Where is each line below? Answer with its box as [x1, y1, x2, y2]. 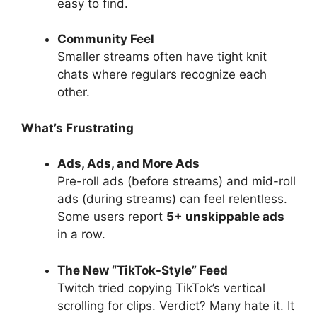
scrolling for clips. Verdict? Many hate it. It [57, 298, 294, 313]
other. [57, 85, 90, 99]
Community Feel [57, 32, 154, 46]
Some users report [57, 209, 166, 224]
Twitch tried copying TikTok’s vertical [57, 280, 265, 295]
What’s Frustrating [21, 120, 134, 135]
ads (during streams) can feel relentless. [57, 192, 287, 206]
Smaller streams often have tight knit [57, 50, 267, 64]
